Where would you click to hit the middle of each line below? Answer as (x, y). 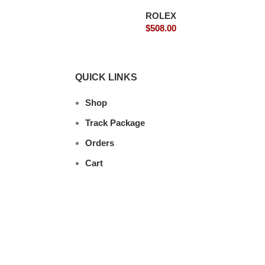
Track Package (115, 122)
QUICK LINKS (106, 77)
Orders (100, 143)
